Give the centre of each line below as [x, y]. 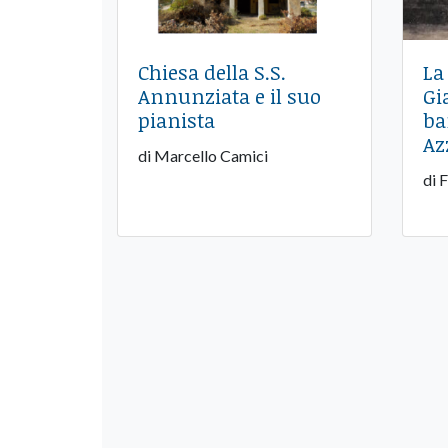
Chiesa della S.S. [212, 72]
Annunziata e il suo [229, 96]
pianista [176, 120]
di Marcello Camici [203, 156]
